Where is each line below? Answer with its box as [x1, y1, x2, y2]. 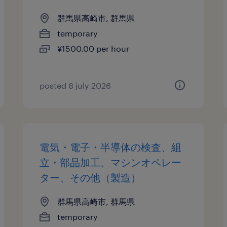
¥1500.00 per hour [57, 44, 130, 53]
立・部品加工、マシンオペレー [40, 156, 182, 168]
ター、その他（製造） [40, 171, 141, 183]
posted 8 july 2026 [40, 81, 111, 90]
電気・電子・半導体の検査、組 [40, 141, 182, 153]
